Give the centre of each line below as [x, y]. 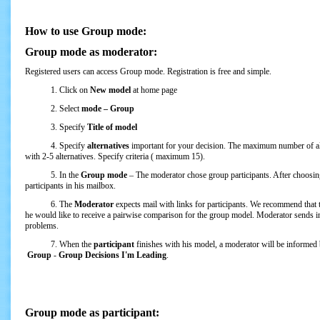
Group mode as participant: [92, 312]
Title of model [112, 127]
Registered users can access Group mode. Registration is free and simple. [148, 71]
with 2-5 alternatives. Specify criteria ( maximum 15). [115, 156]
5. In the [53, 175]
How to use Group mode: [86, 31]
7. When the [59, 244]
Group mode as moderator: [91, 52]
